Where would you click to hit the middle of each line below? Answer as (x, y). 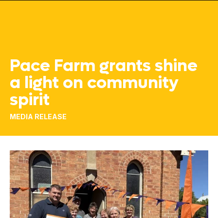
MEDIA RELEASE (38, 117)
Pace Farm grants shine (104, 65)
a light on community (94, 82)
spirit (30, 100)
